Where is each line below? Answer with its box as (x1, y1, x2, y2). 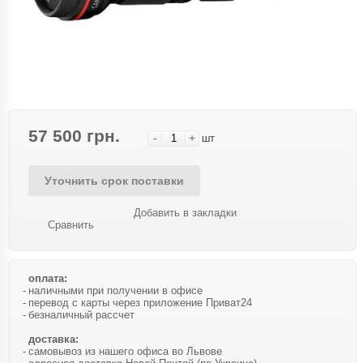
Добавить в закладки (134, 207, 237, 219)
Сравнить (48, 219, 94, 231)
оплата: (28, 272, 67, 284)
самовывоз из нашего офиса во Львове (28, 345, 222, 357)
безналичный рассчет (28, 309, 135, 321)
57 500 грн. (28, 126, 120, 145)
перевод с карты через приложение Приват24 (28, 297, 252, 309)
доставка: (28, 333, 79, 345)
